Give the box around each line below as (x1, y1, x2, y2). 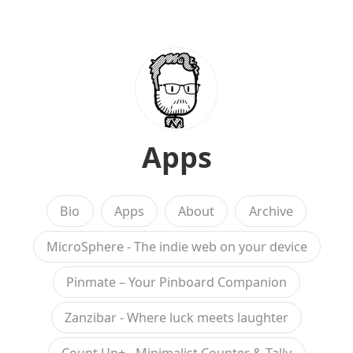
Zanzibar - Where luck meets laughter (65, 309, 288, 326)
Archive (248, 203, 293, 220)
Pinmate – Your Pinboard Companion (66, 273, 287, 291)
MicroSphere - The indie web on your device (46, 238, 308, 255)
